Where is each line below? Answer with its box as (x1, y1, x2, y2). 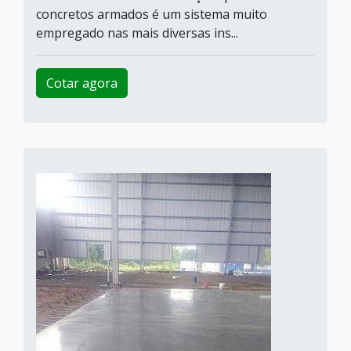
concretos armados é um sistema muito (36, 5, 267, 23)
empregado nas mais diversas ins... (36, 24, 238, 42)
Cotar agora (46, 74, 118, 92)
